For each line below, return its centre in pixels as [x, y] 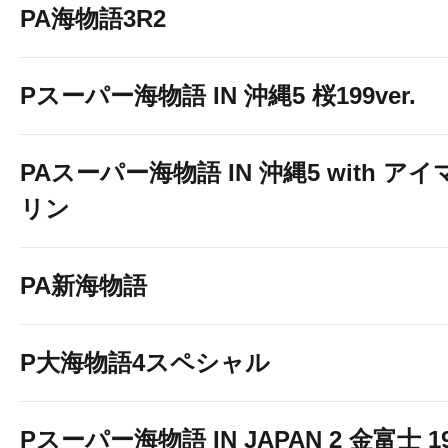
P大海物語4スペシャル [145, 362]
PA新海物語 [83, 285]
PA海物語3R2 [93, 18]
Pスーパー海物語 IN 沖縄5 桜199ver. [218, 95]
